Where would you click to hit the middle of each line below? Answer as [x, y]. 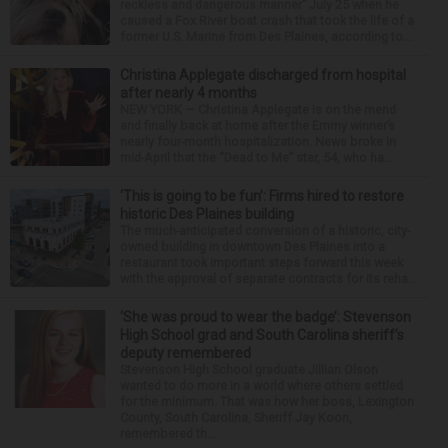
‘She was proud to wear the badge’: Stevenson [265, 316]
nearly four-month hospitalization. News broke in [258, 141]
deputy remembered [185, 352]
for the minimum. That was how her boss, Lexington [267, 401]
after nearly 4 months [188, 92]
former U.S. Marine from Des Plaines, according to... [266, 36]
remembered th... [168, 433]
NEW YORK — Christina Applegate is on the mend [258, 109]
